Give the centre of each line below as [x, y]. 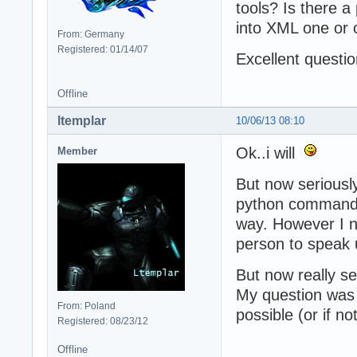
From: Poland [86, 306]
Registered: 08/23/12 [103, 321]
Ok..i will [270, 153]
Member [77, 151]
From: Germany [91, 35]
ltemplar [82, 121]
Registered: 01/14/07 [103, 50]
